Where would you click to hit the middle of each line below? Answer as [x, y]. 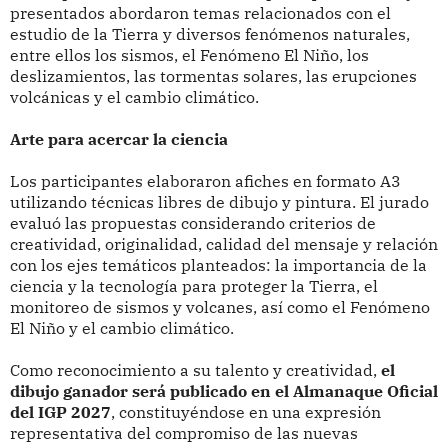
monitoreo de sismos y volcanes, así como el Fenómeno [219, 307]
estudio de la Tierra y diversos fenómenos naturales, [209, 34]
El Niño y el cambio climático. [121, 328]
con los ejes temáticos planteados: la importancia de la [218, 265]
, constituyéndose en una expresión [245, 412]
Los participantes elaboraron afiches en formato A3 [205, 181]
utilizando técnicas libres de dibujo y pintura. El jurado [219, 202]
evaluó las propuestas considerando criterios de [192, 223]
